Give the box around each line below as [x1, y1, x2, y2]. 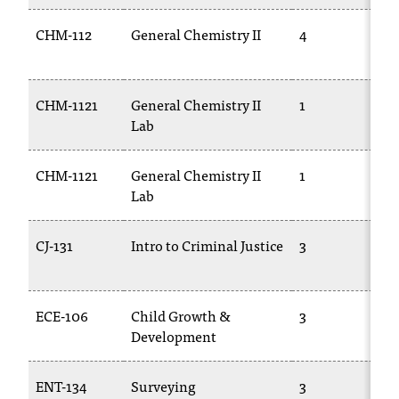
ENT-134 [36, 374, 86, 397]
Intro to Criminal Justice [131, 233, 283, 256]
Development [131, 324, 216, 347]
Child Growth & [131, 304, 231, 327]
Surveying [131, 374, 196, 397]
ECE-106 [36, 304, 88, 327]
